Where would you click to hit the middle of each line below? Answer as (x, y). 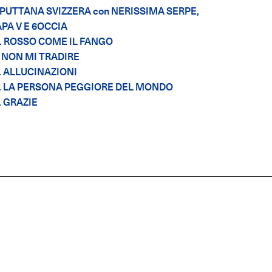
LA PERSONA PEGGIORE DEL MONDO (88, 87)
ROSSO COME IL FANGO (58, 42)
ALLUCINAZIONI (40, 72)
